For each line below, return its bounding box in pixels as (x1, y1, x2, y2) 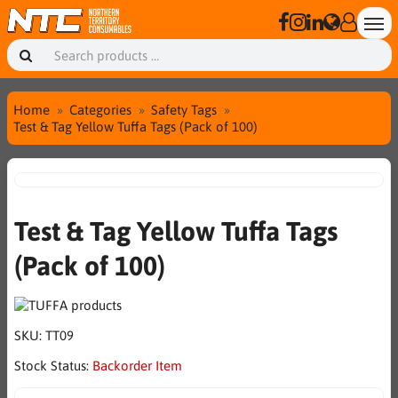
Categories (69, 101, 131, 117)
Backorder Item (92, 358, 182, 373)
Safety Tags (151, 101, 217, 117)
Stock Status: (14, 358, 92, 373)
